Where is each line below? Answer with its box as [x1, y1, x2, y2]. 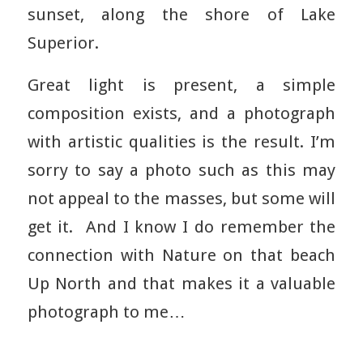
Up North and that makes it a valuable [27, 274, 336, 294]
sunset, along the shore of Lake [27, 4, 336, 24]
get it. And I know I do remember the [27, 217, 336, 237]
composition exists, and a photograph [27, 104, 336, 124]
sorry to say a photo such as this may [27, 160, 336, 181]
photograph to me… [27, 302, 186, 322]
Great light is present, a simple [27, 75, 336, 96]
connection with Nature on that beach [27, 246, 336, 266]
